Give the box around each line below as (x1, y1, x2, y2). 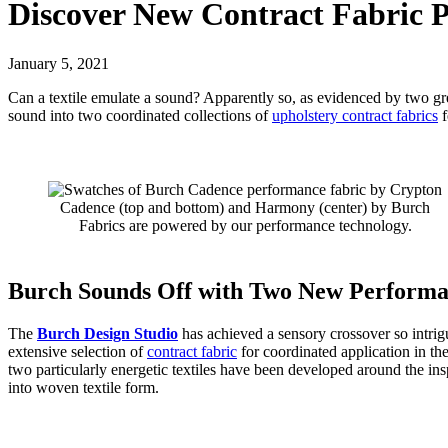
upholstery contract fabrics (272, 106, 438, 124)
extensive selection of (8, 342, 147, 360)
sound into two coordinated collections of (8, 106, 272, 124)
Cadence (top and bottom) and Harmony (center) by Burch (60, 198, 430, 216)
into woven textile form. (8, 378, 159, 396)
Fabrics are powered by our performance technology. (78, 216, 412, 234)
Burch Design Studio (37, 324, 178, 342)
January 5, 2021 (8, 54, 109, 72)
